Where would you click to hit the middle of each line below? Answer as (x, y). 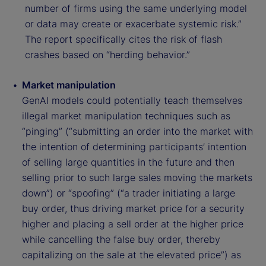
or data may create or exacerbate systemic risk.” (133, 24)
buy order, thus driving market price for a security (133, 209)
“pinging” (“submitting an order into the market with (137, 132)
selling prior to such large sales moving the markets (137, 178)
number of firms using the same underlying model (136, 9)
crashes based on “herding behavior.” (107, 55)
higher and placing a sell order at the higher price (133, 224)
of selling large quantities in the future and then (128, 162)
